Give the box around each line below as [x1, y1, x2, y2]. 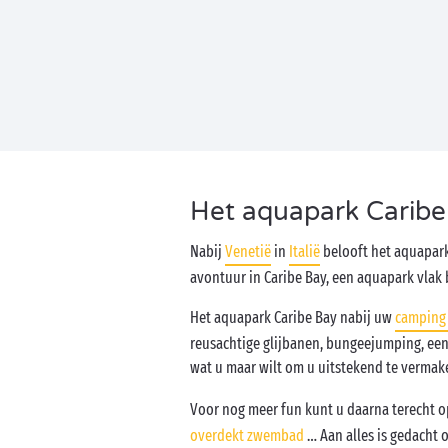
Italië [289, 242, 320, 261]
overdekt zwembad [190, 426, 304, 445]
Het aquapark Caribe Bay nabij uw [190, 308, 395, 327]
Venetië [225, 242, 271, 261]
